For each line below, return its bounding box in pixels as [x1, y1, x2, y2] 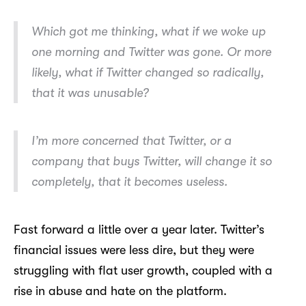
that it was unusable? [31, 85, 149, 100]
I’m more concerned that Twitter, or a [31, 133, 232, 148]
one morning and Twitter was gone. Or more [31, 44, 271, 59]
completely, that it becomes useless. [31, 174, 227, 189]
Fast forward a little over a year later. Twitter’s [14, 222, 264, 236]
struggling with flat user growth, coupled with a [14, 263, 273, 277]
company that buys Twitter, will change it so [31, 154, 272, 168]
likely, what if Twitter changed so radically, [31, 65, 264, 79]
